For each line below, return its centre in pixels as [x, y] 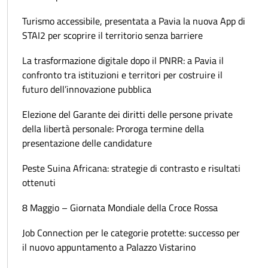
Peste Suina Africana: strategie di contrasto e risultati [131, 168]
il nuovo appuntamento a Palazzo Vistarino [109, 247]
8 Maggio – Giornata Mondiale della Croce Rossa [120, 208]
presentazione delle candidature [87, 143]
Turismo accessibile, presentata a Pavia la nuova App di [134, 21]
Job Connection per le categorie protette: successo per [131, 233]
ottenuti [39, 183]
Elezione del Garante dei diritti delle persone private [127, 115]
